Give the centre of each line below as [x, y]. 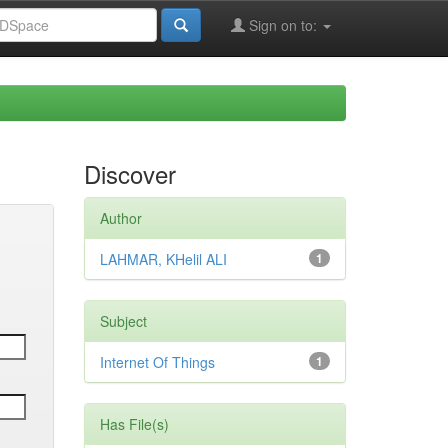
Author [120, 218]
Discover [129, 173]
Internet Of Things [157, 362]
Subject [123, 321]
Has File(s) [134, 424]
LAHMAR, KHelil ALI [163, 259]
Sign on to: [283, 25]
